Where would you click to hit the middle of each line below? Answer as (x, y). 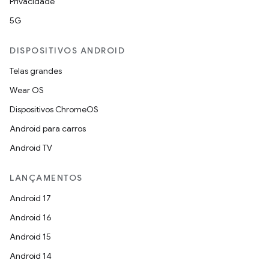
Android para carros (48, 128)
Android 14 (31, 256)
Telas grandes (36, 71)
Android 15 (30, 237)
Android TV (31, 148)
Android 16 (31, 217)
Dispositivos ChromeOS (54, 109)
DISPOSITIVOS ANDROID (67, 50)
